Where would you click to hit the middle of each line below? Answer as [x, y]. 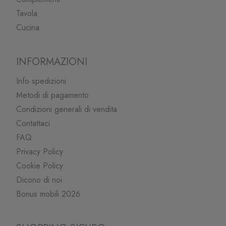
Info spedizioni [41, 81]
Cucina [28, 27]
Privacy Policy [40, 151]
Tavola [27, 13]
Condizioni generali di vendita [67, 109]
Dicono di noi [39, 180]
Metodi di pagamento [53, 95]
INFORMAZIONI [52, 62]
